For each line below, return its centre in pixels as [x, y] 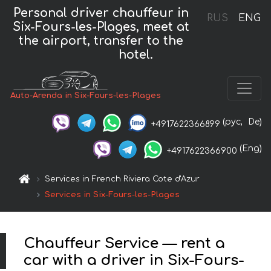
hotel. [135, 54]
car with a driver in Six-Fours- [134, 261]
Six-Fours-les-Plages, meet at [101, 27]
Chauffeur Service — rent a [125, 244]
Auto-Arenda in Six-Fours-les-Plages [86, 96]
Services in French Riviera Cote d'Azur [122, 179]
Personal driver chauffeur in [101, 13]
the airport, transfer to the [101, 41]
